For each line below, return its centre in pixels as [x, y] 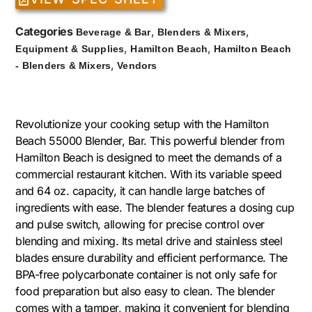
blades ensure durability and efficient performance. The [151, 257]
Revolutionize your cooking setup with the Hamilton [142, 124]
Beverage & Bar [113, 32]
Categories [44, 32]
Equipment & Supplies [70, 49]
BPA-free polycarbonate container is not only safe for [146, 274]
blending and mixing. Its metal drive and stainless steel [149, 241]
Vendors [137, 66]
